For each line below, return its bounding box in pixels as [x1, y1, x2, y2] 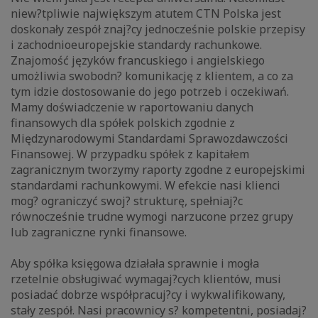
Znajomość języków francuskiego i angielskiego [11, 53, 265, 69]
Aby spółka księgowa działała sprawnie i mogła [11, 256, 259, 272]
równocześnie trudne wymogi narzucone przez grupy [11, 209, 293, 225]
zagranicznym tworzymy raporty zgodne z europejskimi [11, 162, 305, 178]
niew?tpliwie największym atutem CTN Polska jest [11, 6, 281, 22]
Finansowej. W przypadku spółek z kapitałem [11, 146, 249, 163]
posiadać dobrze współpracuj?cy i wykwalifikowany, [11, 287, 285, 303]
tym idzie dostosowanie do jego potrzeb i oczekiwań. [11, 84, 289, 100]
